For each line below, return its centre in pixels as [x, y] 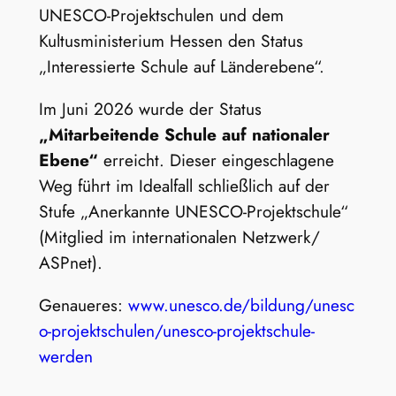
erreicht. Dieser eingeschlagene [216, 160]
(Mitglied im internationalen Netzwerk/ [179, 237]
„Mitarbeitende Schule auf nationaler [184, 135]
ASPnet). [70, 263]
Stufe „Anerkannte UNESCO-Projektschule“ [193, 212]
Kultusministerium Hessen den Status [171, 40]
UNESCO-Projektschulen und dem [161, 15]
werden [65, 357]
